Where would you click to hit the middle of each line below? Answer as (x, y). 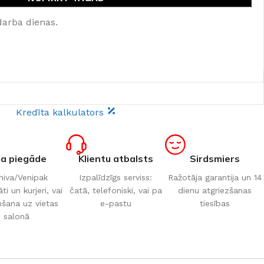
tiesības (214, 203)
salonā (16, 216)
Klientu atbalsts (115, 159)
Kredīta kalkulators (61, 112)
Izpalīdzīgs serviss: (115, 177)
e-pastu (115, 203)
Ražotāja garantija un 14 (214, 177)
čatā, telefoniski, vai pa (115, 190)
